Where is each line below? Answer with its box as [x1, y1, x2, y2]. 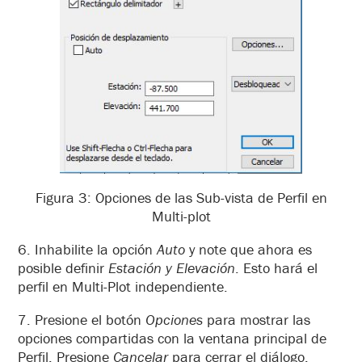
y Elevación [166, 259, 235, 278]
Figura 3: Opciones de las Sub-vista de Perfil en [35, 188, 327, 208]
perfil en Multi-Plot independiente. [18, 277, 228, 297]
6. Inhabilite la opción [18, 240, 157, 259]
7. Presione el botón [18, 310, 145, 330]
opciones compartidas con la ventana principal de [18, 329, 326, 348]
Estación [108, 259, 162, 278]
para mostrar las [203, 310, 310, 330]
